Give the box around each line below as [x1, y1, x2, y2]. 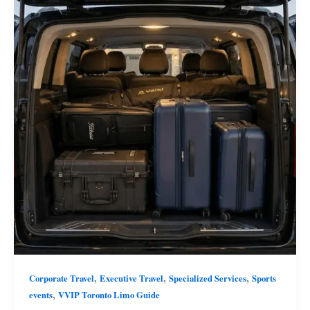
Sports [251, 271, 276, 284]
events [28, 288, 53, 301]
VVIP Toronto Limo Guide [57, 288, 160, 301]
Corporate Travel [28, 271, 94, 284]
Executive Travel [99, 271, 163, 284]
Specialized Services [168, 271, 246, 284]
